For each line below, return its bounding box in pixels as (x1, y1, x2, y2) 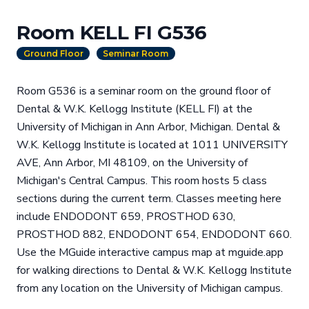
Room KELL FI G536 (17, 21, 207, 44)
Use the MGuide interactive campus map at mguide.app (17, 245, 283, 261)
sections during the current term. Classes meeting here (17, 191, 281, 207)
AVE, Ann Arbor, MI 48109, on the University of (17, 155, 248, 171)
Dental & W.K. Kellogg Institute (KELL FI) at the (17, 101, 252, 117)
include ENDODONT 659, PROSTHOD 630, (17, 209, 235, 225)
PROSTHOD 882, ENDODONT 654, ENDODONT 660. (17, 227, 292, 243)
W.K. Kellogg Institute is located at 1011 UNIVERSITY (17, 137, 288, 153)
